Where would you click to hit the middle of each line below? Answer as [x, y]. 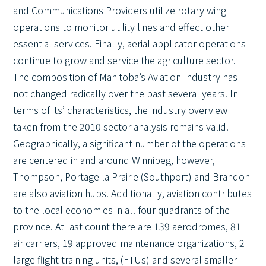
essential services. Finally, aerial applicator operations [130, 43]
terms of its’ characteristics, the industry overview [121, 110]
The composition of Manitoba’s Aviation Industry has [126, 77]
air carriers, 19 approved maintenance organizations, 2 [129, 243]
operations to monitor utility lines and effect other [121, 27]
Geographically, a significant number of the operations [130, 143]
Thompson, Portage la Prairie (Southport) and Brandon [132, 176]
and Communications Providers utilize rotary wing [120, 10]
